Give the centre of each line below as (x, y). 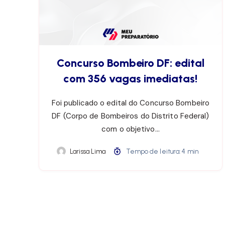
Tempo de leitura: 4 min (161, 152)
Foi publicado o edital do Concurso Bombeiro (131, 103)
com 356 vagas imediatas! (131, 79)
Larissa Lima (88, 152)
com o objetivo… (131, 129)
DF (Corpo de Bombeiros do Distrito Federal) (131, 116)
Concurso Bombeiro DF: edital (130, 63)
